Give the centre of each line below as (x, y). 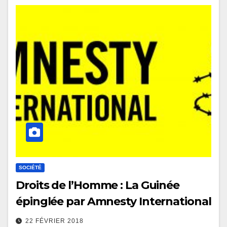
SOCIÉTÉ (30, 168)
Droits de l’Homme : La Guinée (98, 185)
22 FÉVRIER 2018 (54, 221)
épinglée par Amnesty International (113, 202)
